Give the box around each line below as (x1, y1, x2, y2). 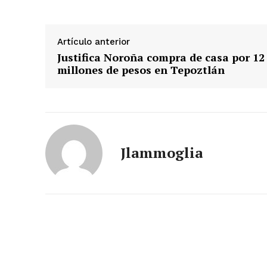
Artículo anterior (57, 36, 130, 47)
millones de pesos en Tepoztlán (57, 62, 225, 77)
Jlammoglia (120, 142, 203, 162)
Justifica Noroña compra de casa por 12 (57, 49, 265, 64)
